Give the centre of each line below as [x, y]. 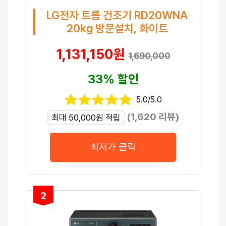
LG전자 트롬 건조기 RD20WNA [117, 15]
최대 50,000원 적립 [86, 117]
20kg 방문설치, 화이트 [117, 28]
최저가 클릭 [113, 147]
